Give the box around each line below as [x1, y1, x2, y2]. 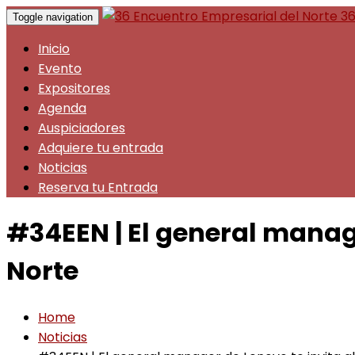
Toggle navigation [13, 11, 93, 23]
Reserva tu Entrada [38, 178, 158, 197]
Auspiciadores [38, 119, 125, 137]
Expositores [38, 79, 110, 97]
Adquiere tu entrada [38, 139, 163, 157]
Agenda [38, 99, 86, 117]
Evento [38, 59, 82, 78]
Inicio [38, 40, 70, 58]
